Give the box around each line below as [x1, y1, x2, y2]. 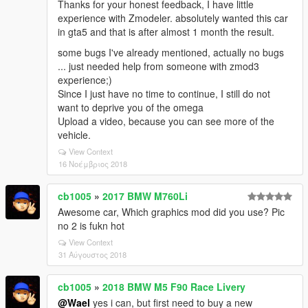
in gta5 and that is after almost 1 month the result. [58, 24, 274, 38]
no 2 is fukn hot [58, 218, 124, 232]
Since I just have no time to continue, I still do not [58, 86, 270, 100]
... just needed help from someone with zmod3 [58, 58, 259, 73]
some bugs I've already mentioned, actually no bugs [58, 45, 284, 59]
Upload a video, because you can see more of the [58, 113, 274, 128]
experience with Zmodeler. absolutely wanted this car [58, 10, 288, 25]
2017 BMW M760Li [102, 188, 188, 203]
